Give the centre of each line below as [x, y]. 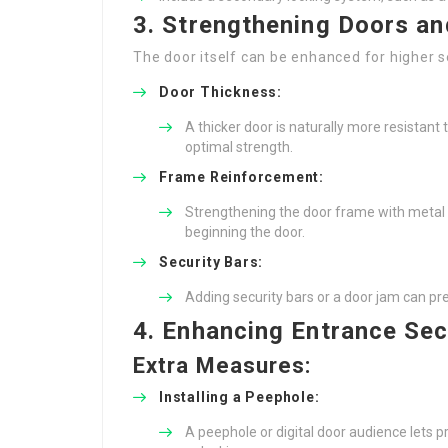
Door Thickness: [220, 92]
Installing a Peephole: [239, 397]
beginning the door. [245, 232]
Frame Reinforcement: [241, 177]
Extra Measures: [222, 365]
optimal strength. [239, 147]
